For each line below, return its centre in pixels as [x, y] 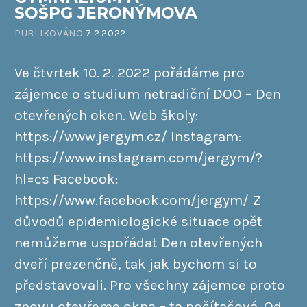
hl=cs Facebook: [66, 179]
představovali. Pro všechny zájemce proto [150, 285]
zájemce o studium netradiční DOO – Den [148, 94]
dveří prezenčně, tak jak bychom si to [136, 263]
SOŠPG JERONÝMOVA [106, 13]
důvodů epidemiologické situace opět [138, 221]
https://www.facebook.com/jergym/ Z [138, 200]
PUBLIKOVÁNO [50, 34]
